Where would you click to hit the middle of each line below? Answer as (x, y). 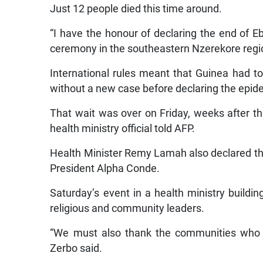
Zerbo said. (76, 249)
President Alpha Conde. (105, 169)
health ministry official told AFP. (123, 129)
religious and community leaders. (127, 209)
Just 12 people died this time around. (136, 9)
